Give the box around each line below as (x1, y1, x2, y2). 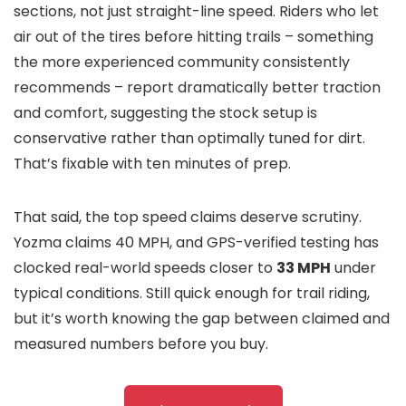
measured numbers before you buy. (14, 333, 268, 355)
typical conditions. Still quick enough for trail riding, (14, 283, 370, 304)
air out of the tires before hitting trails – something (14, 26, 373, 48)
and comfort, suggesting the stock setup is (14, 102, 317, 124)
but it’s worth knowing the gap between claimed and (14, 308, 390, 330)
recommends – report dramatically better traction (14, 77, 381, 99)
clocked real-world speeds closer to (14, 257, 276, 279)
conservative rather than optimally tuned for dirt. (14, 128, 365, 150)
